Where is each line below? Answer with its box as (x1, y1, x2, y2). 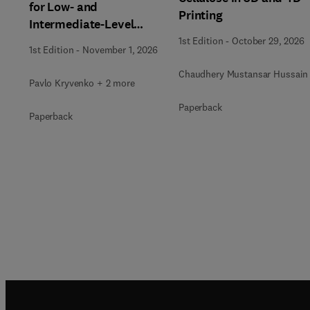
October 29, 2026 (232, 35, 304, 47)
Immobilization (29, 50, 114, 67)
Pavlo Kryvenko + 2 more (29, 76, 135, 89)
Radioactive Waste (29, 33, 133, 50)
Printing (179, 7, 223, 24)
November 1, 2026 (82, 43, 158, 56)
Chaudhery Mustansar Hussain (179, 68, 309, 80)
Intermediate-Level (29, 15, 134, 33)
